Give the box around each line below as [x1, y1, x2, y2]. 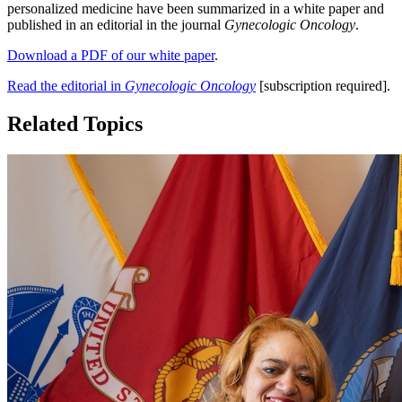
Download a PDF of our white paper [7, 47, 214, 63]
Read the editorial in [7, 77, 125, 93]
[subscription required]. [256, 77, 390, 93]
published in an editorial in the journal [7, 16, 224, 32]
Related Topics [7, 111, 143, 135]
